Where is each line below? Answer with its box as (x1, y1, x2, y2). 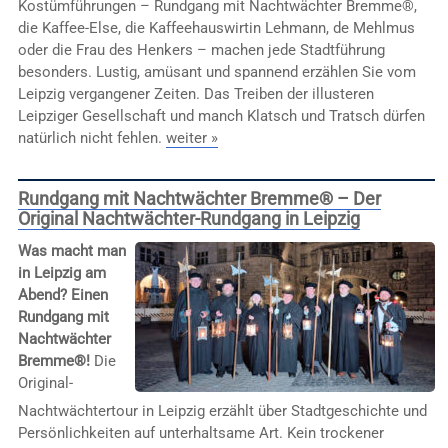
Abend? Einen (17, 285, 108, 304)
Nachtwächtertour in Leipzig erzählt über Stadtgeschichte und (17, 402, 427, 421)
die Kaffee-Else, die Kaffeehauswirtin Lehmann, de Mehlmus (17, 19, 415, 38)
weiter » (165, 129, 218, 148)
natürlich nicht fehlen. (17, 129, 166, 148)
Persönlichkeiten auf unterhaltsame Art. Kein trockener (17, 424, 384, 443)
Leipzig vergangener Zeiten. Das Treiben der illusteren (17, 85, 374, 104)
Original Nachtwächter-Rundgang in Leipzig (17, 207, 360, 229)
